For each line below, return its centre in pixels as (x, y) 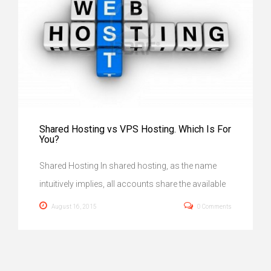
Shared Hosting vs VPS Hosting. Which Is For (135, 129)
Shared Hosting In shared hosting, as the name (128, 165)
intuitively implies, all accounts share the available (132, 184)
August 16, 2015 (74, 206)
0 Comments (214, 206)
